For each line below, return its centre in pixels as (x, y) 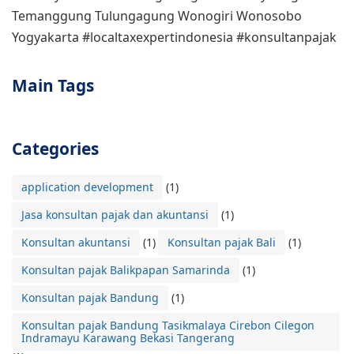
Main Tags (53, 85)
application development (87, 186)
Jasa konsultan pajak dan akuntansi (115, 214)
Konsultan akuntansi (76, 242)
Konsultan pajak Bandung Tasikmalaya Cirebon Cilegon (168, 325)
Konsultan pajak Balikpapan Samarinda (126, 269)
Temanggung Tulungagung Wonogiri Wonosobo (157, 15)
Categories (55, 148)
